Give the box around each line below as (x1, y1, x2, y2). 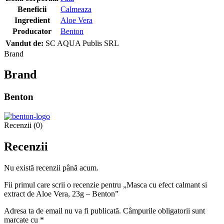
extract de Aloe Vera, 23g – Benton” (4, 189, 118, 198)
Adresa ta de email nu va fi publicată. (4, 206, 121, 215)
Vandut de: (5, 38, 43, 47)
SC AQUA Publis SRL (45, 38, 119, 47)
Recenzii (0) (4, 121, 42, 130)
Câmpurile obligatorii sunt (123, 206, 205, 215)
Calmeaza (60, 4, 91, 13)
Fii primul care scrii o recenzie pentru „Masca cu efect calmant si (4, 180, 207, 189)
